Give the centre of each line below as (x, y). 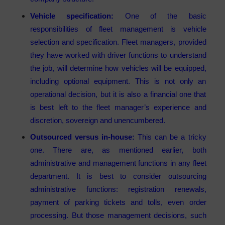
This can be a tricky (171, 137)
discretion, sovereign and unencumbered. (100, 120)
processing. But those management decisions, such (118, 215)
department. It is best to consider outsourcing (118, 176)
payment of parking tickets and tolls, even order (118, 202)
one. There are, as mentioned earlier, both (118, 150)
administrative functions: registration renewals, (118, 189)
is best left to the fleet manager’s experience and (118, 107)
